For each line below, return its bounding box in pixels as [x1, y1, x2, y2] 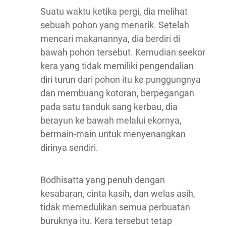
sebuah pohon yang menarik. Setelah [40, 20, 189, 31]
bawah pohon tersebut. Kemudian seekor [40, 47, 205, 58]
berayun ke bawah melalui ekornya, [40, 115, 182, 126]
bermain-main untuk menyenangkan [40, 129, 186, 140]
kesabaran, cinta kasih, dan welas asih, [40, 188, 195, 199]
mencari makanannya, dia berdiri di [40, 33, 180, 44]
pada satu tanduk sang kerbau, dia [40, 101, 178, 112]
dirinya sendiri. [40, 142, 98, 153]
